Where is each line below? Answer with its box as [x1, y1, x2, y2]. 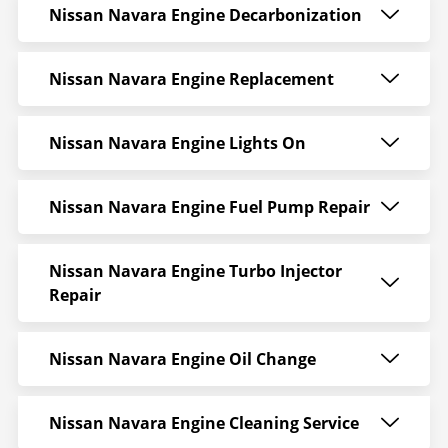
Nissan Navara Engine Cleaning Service [48, 412, 359, 435]
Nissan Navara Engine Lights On [48, 132, 306, 155]
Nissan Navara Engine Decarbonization [48, 4, 362, 27]
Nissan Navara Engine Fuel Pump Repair [48, 196, 370, 219]
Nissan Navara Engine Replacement [48, 68, 334, 91]
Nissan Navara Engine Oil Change [48, 348, 316, 371]
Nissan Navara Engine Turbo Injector [48, 260, 342, 283]
